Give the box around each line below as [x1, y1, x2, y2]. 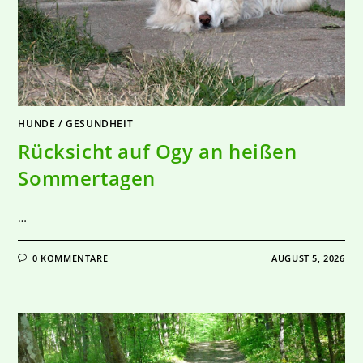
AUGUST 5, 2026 [271, 252, 345, 265]
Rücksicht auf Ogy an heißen [18, 138, 297, 165]
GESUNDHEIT [66, 117, 134, 131]
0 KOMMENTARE [32, 252, 109, 265]
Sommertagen [18, 164, 156, 192]
